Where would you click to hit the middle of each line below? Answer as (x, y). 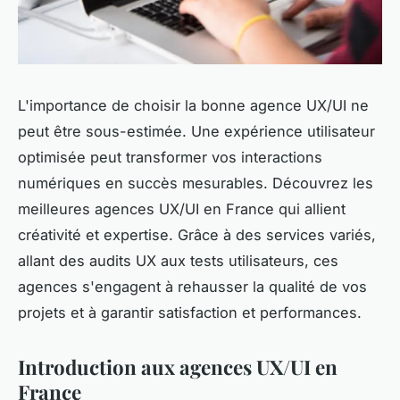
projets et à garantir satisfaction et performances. (190, 313)
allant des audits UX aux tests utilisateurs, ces (178, 261)
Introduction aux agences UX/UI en (178, 367)
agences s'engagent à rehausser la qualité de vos (192, 287)
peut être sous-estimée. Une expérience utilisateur (196, 132)
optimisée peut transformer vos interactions (170, 158)
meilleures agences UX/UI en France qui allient (182, 209)
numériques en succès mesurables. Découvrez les (196, 183)
